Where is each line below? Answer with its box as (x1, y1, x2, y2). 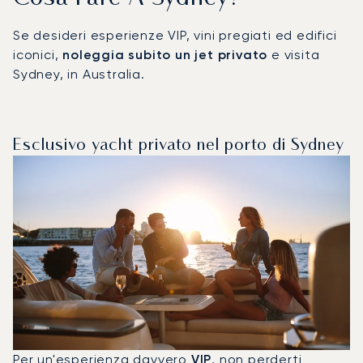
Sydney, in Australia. (13, 66, 145, 82)
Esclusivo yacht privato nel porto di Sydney (13, 137, 344, 154)
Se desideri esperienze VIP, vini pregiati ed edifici (13, 27, 337, 43)
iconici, (13, 46, 63, 62)
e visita (267, 46, 320, 62)
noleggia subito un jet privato (62, 46, 268, 62)
